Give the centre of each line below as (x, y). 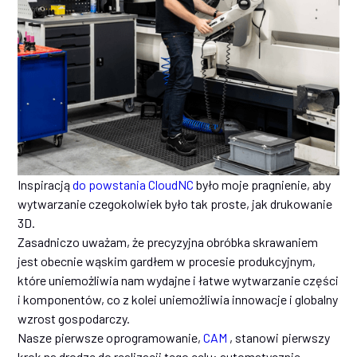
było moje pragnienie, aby (263, 185)
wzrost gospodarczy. (75, 319)
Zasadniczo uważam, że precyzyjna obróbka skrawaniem (168, 242)
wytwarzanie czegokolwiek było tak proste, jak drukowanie (175, 204)
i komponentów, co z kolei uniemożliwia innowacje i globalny (178, 300)
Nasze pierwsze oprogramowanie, (111, 338)
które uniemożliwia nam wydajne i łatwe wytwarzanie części (178, 280)
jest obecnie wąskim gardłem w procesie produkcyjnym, (167, 261)
